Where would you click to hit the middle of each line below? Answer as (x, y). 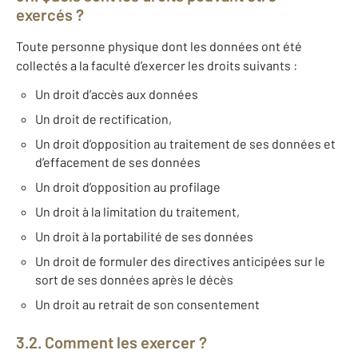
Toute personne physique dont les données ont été (159, 46)
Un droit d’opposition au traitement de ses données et (185, 144)
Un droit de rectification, (103, 119)
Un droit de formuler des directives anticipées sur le (180, 261)
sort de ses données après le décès (134, 280)
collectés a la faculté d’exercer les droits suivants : (157, 66)
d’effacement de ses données (118, 162)
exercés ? (50, 15)
